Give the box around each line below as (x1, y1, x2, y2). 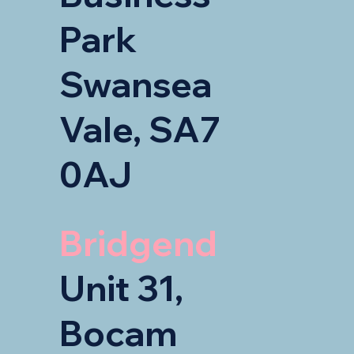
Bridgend (59, 220, 217, 265)
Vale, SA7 (59, 107, 220, 151)
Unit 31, (59, 265, 183, 310)
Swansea (59, 62, 212, 106)
